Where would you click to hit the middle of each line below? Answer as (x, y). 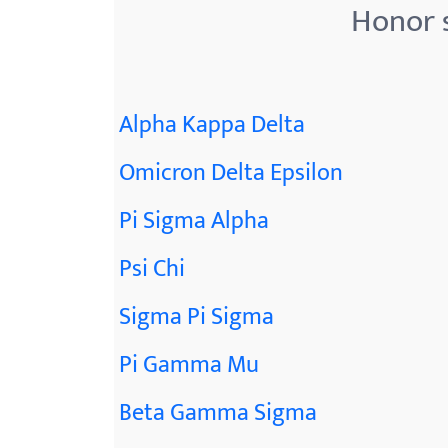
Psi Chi (152, 269)
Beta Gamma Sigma (218, 413)
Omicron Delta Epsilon (231, 173)
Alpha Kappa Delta (212, 125)
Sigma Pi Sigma (196, 317)
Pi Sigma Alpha (194, 221)
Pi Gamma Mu (189, 365)
